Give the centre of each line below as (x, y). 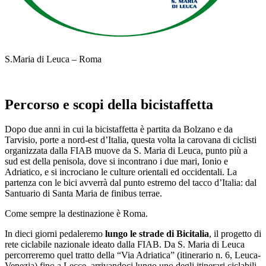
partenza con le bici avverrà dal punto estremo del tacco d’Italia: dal (131, 183)
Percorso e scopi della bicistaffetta (109, 104)
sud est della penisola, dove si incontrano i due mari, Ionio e (116, 161)
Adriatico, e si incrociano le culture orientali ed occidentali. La (121, 172)
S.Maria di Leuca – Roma (53, 59)
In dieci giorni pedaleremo (55, 234)
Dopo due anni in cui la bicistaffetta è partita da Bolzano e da (119, 129)
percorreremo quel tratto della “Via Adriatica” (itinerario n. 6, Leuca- (133, 255)
